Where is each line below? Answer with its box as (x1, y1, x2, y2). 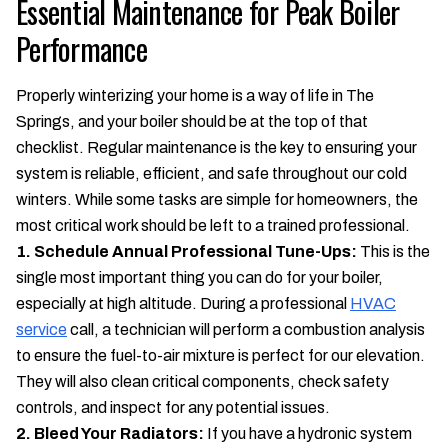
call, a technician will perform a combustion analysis (67, 321, 425, 338)
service (16, 321, 67, 338)
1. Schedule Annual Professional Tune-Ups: (16, 243, 357, 260)
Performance (16, 26, 147, 71)
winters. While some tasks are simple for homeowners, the (16, 191, 418, 208)
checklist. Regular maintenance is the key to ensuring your (16, 139, 417, 156)
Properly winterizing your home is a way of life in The (16, 87, 374, 104)
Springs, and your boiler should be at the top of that (16, 113, 368, 130)
